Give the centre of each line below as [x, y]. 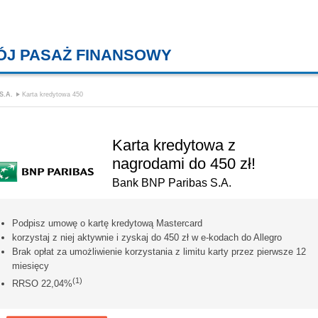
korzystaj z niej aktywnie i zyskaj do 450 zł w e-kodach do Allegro [147, 237]
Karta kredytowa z [174, 145]
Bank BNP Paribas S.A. [172, 182]
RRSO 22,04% [42, 283]
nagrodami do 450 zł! [184, 163]
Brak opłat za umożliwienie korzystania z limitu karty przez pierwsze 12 [159, 251]
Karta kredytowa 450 [53, 94]
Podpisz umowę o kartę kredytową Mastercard [107, 223]
